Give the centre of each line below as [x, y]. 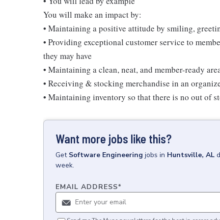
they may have [68, 55]
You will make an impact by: [92, 14]
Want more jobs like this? [113, 138]
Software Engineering [106, 155]
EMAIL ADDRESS [87, 187]
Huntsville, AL [191, 155]
